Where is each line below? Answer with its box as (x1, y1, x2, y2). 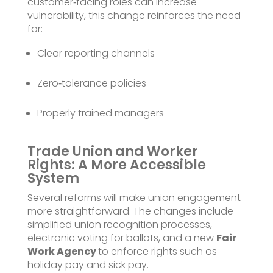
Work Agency (27, 244, 98, 258)
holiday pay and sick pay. (27, 257, 149, 272)
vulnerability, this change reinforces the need (27, 8, 241, 23)
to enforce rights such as (97, 244, 217, 258)
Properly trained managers (37, 105, 164, 120)
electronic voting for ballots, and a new (27, 230, 216, 245)
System (27, 168, 79, 188)
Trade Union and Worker (27, 141, 198, 161)
